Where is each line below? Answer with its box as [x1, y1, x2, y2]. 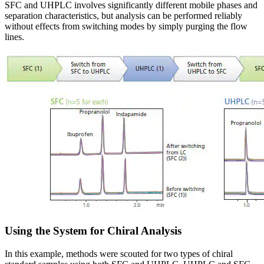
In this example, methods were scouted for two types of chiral [5, 249, 233, 259]
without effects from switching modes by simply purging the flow [5, 21, 247, 31]
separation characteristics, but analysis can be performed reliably [5, 10, 242, 21]
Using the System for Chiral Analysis [5, 225, 181, 237]
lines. [5, 31, 24, 42]
